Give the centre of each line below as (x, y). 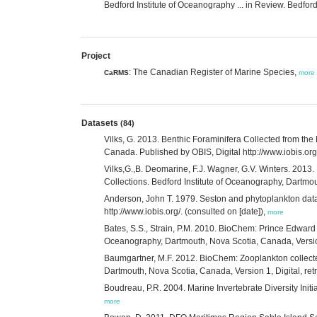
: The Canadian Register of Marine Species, (214, 72)
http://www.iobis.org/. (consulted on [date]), (186, 211)
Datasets (101, 123)
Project (96, 56)
